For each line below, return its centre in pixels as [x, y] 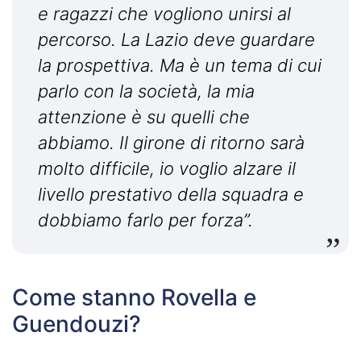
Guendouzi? [77, 324]
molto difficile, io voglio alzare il [167, 169]
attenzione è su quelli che [144, 117]
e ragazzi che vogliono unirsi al [164, 14]
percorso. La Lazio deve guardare [176, 40]
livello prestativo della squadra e [171, 195]
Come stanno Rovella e [134, 298]
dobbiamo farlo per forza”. [148, 220]
